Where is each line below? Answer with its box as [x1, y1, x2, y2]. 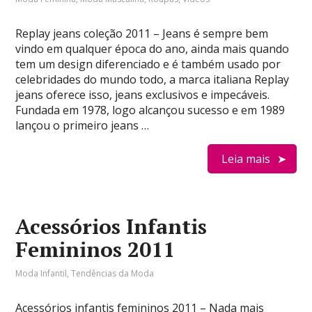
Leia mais [221, 151, 270, 166]
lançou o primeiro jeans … [15, 118, 150, 133]
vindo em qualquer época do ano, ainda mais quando [15, 41, 290, 56]
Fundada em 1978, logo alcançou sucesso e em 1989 [15, 102, 286, 118]
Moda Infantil [15, 267, 68, 279]
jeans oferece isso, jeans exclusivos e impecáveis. [15, 87, 270, 102]
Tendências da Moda [71, 267, 155, 279]
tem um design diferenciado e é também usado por [15, 56, 281, 72]
